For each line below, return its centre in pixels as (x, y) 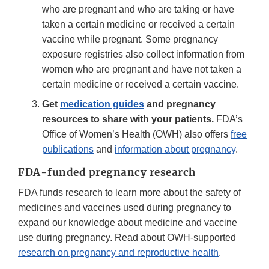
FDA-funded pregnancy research (107, 172)
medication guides (102, 104)
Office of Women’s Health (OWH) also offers (136, 134)
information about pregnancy (175, 149)
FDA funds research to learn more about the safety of (129, 192)
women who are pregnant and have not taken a (142, 69)
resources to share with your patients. (128, 119)
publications (68, 149)
